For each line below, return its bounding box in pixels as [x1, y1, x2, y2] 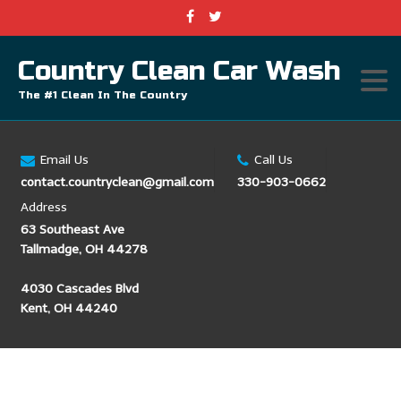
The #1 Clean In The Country [18, 89, 187, 101]
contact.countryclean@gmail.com [20, 175, 214, 190]
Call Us [253, 152, 293, 167]
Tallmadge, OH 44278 [20, 242, 148, 257]
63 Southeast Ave [20, 222, 124, 237]
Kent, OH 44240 [20, 301, 117, 316]
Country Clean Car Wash [18, 55, 340, 87]
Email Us [39, 152, 89, 167]
